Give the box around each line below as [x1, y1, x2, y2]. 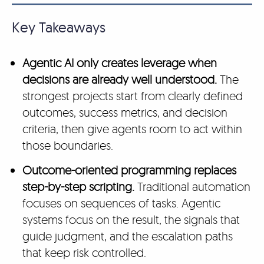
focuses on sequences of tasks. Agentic [22, 196, 220, 210]
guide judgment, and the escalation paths [22, 229, 233, 243]
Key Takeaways [12, 18, 109, 36]
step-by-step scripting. [22, 179, 134, 194]
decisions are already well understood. [22, 72, 217, 87]
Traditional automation [134, 179, 250, 194]
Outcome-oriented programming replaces [22, 163, 236, 177]
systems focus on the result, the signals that [22, 212, 240, 227]
